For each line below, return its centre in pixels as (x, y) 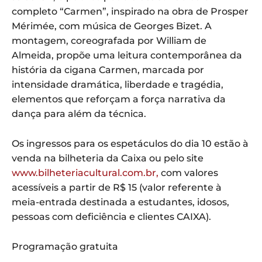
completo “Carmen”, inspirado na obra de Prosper (130, 12)
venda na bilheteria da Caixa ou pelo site (108, 158)
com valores (188, 173)
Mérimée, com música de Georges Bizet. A (112, 26)
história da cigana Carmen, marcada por (108, 70)
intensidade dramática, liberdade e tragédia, (118, 85)
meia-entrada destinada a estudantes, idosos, (120, 202)
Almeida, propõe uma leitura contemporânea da (127, 56)
